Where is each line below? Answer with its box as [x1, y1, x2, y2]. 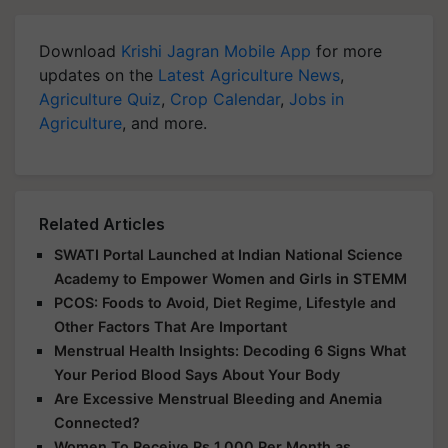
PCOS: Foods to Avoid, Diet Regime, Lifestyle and [54, 294, 396, 311]
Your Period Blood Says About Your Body [54, 366, 340, 383]
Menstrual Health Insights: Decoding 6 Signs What [54, 342, 406, 359]
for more [311, 41, 382, 61]
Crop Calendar [170, 89, 280, 109]
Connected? [54, 414, 140, 431]
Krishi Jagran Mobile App [121, 41, 311, 61]
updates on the [39, 65, 158, 85]
